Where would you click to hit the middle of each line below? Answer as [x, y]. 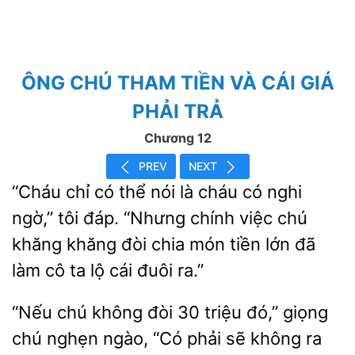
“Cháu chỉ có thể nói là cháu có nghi [157, 192]
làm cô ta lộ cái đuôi [95, 270]
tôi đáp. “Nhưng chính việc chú [180, 218]
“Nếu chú [52, 312]
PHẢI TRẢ [177, 111]
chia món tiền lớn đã [231, 244]
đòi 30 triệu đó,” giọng [235, 312]
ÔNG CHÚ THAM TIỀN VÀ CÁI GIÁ [177, 83]
